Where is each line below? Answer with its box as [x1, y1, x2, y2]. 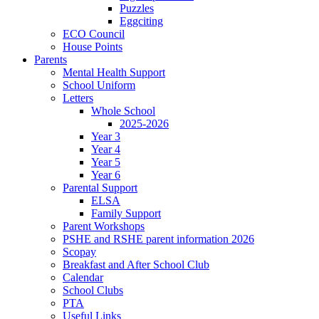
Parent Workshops [63, 219, 145, 232]
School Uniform [63, 78, 135, 91]
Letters [63, 91, 93, 104]
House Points [63, 40, 122, 53]
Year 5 [91, 155, 120, 168]
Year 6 [91, 168, 120, 181]
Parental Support [63, 181, 137, 194]
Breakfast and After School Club [63, 258, 209, 271]
